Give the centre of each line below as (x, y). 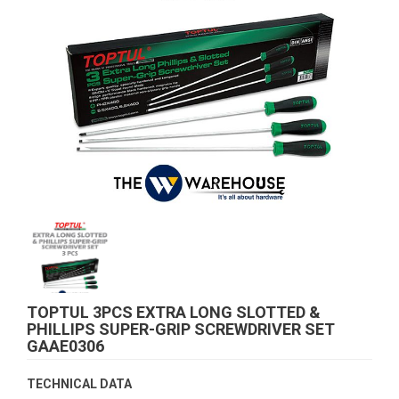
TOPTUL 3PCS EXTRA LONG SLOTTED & (174, 312)
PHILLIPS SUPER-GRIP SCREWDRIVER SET (181, 329)
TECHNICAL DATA (79, 384)
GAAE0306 (65, 346)
